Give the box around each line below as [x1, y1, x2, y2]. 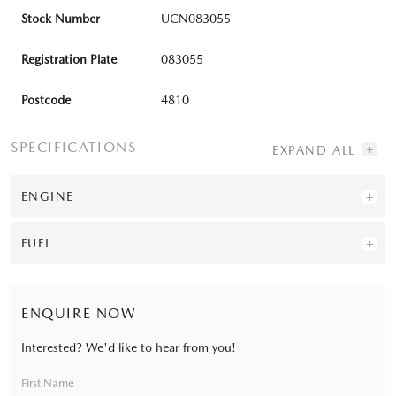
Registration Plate [21, 51, 117, 66]
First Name [21, 376, 74, 390]
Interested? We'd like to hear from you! [21, 339, 236, 354]
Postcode [21, 92, 71, 107]
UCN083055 [160, 11, 231, 26]
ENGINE [21, 188, 74, 203]
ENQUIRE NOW [21, 304, 137, 322]
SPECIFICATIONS [11, 138, 137, 156]
